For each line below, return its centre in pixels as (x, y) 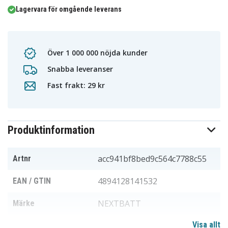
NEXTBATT (119, 204)
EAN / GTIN (32, 181)
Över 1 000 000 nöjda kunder (96, 52)
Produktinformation (51, 130)
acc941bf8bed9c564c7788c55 (152, 159)
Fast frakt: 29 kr (75, 85)
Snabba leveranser (79, 69)
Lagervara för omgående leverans (69, 9)
